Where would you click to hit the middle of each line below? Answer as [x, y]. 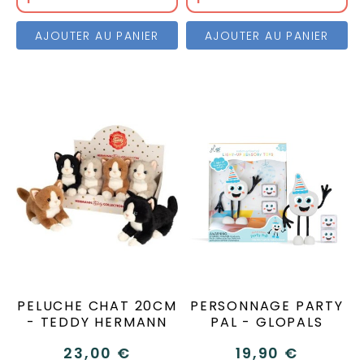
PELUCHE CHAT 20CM [97, 306]
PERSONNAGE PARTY [267, 306]
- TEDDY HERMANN [97, 323]
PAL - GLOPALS [267, 323]
